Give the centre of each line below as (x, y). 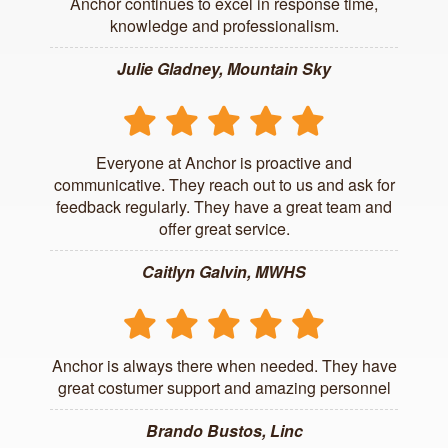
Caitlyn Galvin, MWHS (224, 271)
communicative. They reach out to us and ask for (224, 184)
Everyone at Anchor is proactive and (224, 162)
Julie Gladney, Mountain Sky (224, 68)
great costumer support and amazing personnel (224, 387)
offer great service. (224, 228)
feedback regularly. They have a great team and (224, 206)
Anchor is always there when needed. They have (224, 365)
